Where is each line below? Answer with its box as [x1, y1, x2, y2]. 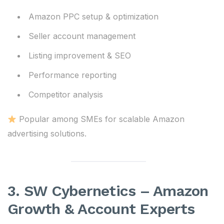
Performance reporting [28, 70, 116, 80]
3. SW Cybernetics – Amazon [7, 182, 208, 199]
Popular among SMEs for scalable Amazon [16, 114, 185, 124]
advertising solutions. [7, 128, 86, 138]
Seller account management [28, 31, 135, 41]
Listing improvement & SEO [28, 50, 131, 60]
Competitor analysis [28, 89, 103, 99]
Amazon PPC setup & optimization [28, 11, 158, 21]
